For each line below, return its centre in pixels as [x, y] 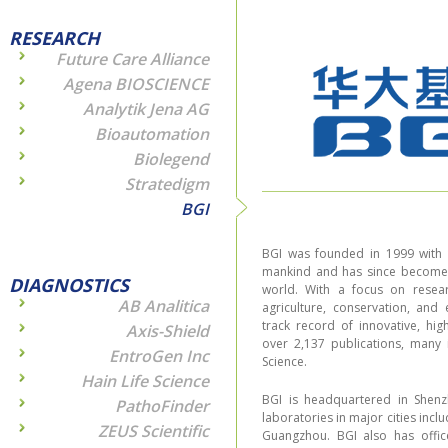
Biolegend [171, 159]
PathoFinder [162, 406]
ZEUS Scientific [153, 431]
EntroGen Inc [159, 356]
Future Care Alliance [132, 59]
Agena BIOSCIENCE [136, 84]
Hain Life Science [145, 381]
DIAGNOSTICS [69, 285]
